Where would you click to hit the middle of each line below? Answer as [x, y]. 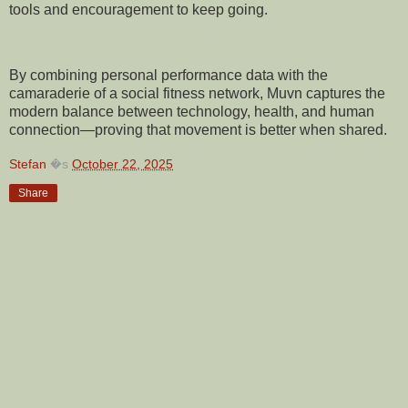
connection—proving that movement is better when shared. [198, 130]
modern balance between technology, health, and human [192, 112]
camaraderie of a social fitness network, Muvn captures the [197, 94]
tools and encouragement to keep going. [138, 10]
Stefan [28, 163]
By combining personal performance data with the [168, 76]
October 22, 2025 [122, 163]
